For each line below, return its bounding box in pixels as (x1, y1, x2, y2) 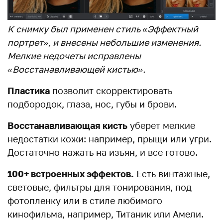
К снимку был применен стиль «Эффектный (7, 23, 198, 35)
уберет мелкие (127, 120, 195, 131)
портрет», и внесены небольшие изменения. (7, 37, 201, 48)
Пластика (7, 85, 50, 97)
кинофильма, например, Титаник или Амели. (7, 209, 204, 220)
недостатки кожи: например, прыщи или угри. (7, 133, 212, 145)
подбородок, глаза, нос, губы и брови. (7, 99, 177, 110)
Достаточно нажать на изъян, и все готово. (7, 147, 198, 158)
